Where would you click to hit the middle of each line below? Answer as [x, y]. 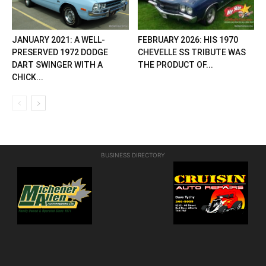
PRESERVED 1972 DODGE [60, 53]
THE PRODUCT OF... [175, 65]
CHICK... [28, 77]
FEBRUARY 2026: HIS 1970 [188, 40]
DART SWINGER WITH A [57, 65]
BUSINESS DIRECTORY [133, 155]
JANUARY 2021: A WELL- [58, 40]
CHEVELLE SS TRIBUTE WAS [191, 53]
